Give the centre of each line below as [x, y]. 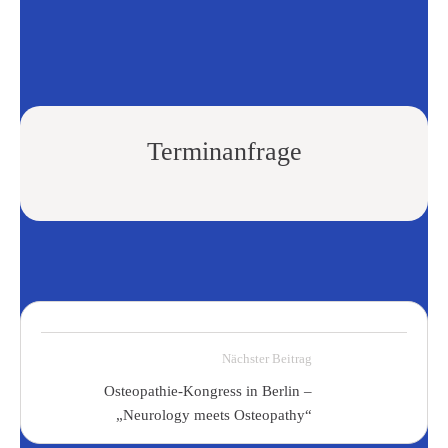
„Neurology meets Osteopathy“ [214, 415]
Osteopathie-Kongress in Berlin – [208, 391]
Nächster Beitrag [267, 358]
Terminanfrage [224, 151]
